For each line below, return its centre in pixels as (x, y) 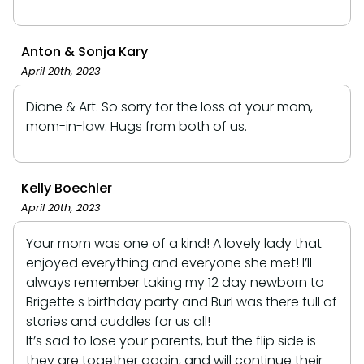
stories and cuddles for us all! (118, 321)
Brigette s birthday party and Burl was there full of (182, 301)
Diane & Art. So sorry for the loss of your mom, (169, 106)
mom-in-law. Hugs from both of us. (136, 126)
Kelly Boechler (67, 188)
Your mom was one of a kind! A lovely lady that (174, 243)
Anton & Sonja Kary (84, 51)
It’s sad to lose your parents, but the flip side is (171, 340)
